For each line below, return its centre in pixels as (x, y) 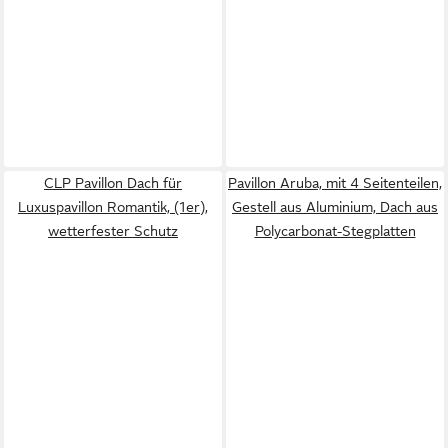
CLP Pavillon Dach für (113, 183)
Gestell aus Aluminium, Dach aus (335, 207)
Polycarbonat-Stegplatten (335, 231)
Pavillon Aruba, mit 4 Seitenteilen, (335, 183)
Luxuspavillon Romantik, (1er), (113, 207)
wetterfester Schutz (113, 231)
